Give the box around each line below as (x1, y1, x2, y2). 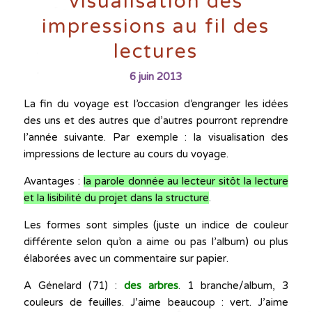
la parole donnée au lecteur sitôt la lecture (83, 175, 289, 188)
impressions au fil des (42, 15, 270, 39)
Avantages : (23, 175, 84, 188)
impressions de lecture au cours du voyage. (23, 148, 228, 161)
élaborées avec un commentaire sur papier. (23, 252, 228, 265)
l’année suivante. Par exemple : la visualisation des (23, 131, 289, 144)
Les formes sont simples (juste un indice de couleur (23, 219, 289, 232)
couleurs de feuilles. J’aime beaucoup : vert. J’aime (23, 296, 289, 309)
